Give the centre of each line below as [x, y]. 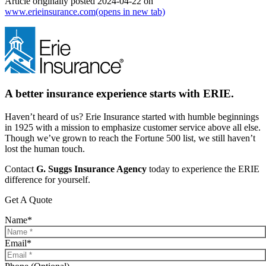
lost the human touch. [45, 148]
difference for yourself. [47, 179]
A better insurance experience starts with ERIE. [119, 93]
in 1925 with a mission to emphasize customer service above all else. [133, 127]
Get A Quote [28, 199]
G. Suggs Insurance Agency [91, 169]
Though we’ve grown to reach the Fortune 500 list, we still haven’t [130, 138]
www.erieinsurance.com [50, 12]
